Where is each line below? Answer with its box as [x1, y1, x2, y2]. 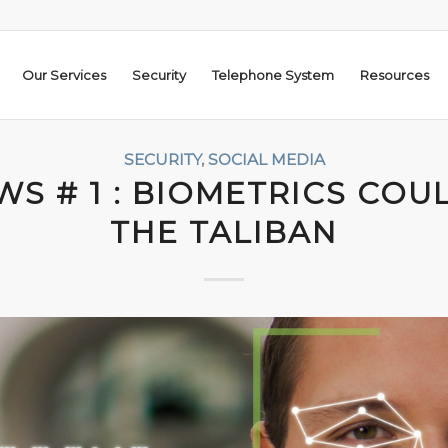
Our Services [22, 67, 106, 83]
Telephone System [212, 67, 334, 83]
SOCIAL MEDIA [207, 150, 325, 169]
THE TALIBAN [110, 214, 338, 251]
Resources [360, 67, 429, 83]
